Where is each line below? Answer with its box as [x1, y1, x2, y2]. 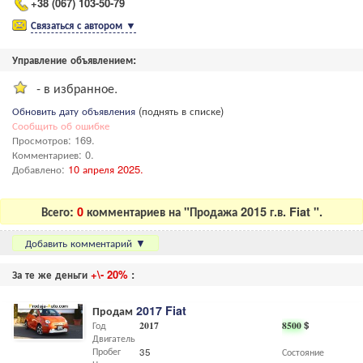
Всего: [41, 203, 77, 220]
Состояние [282, 345, 324, 359]
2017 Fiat [136, 302, 186, 319]
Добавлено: [12, 161, 68, 177]
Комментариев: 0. [12, 147, 94, 162]
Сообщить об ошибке [12, 117, 109, 133]
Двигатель [92, 331, 135, 345]
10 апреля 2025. [68, 161, 143, 177]
